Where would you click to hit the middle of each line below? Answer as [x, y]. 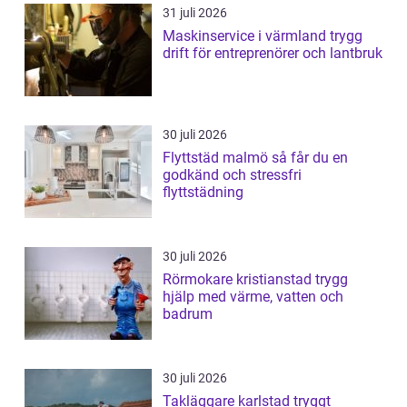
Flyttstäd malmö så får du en [217, 158]
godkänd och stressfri [232, 175]
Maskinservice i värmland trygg [246, 36]
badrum [188, 314]
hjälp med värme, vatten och [253, 297]
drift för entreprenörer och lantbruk [273, 54]
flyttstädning [203, 193]
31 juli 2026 [195, 13]
